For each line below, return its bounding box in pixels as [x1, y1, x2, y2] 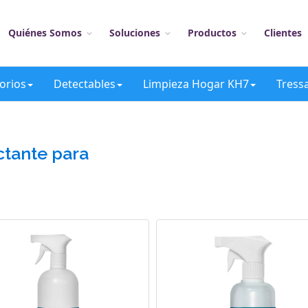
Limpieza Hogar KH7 [143, 76, 249, 91]
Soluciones [109, 26, 160, 39]
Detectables [54, 76, 115, 91]
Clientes [264, 26, 302, 39]
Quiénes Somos [8, 26, 82, 39]
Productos [188, 26, 236, 39]
